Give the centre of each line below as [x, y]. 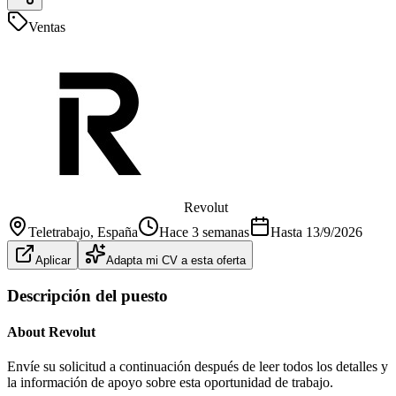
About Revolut [51, 331]
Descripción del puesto [88, 295]
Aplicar [53, 260]
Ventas [47, 27]
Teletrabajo [59, 232]
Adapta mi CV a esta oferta [176, 260]
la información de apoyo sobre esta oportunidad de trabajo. [170, 383]
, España [114, 232]
